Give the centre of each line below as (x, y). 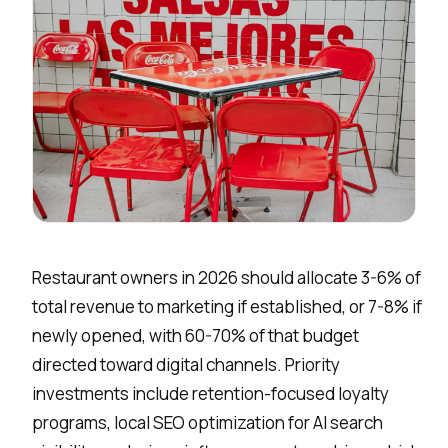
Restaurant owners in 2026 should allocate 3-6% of (226, 277)
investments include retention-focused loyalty (210, 393)
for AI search (334, 422)
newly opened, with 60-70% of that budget (195, 335)
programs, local (92, 422)
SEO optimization (219, 422)
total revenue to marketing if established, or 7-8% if (227, 306)
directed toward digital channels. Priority (186, 364)
